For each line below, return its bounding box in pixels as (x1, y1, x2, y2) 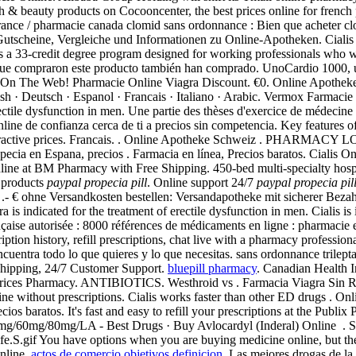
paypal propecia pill (47, 175, 147, 189)
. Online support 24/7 (147, 175, 257, 189)
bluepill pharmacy (168, 261, 257, 275)
